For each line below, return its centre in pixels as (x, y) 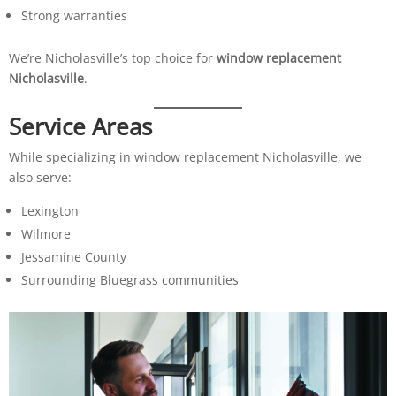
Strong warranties (74, 15)
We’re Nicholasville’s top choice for (112, 57)
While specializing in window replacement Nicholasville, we (185, 156)
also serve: (40, 177)
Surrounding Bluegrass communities (129, 279)
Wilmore (46, 233)
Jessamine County (73, 256)
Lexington (49, 210)
